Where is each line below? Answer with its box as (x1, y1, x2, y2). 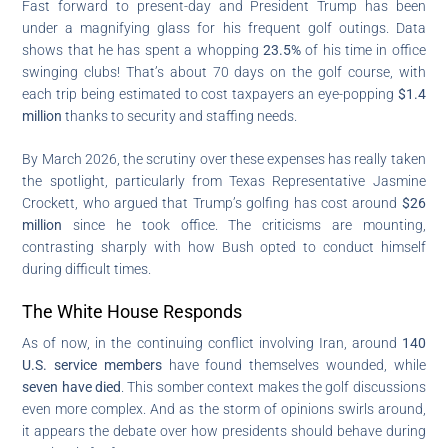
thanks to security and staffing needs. (62, 107, 298, 124)
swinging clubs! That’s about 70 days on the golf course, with (22, 63, 426, 80)
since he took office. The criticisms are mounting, (62, 216, 426, 233)
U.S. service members (22, 356, 162, 373)
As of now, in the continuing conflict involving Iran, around (22, 334, 402, 351)
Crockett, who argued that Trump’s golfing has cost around (22, 194, 402, 211)
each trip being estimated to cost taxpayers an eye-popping (22, 85, 398, 102)
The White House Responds (22, 300, 243, 322)
